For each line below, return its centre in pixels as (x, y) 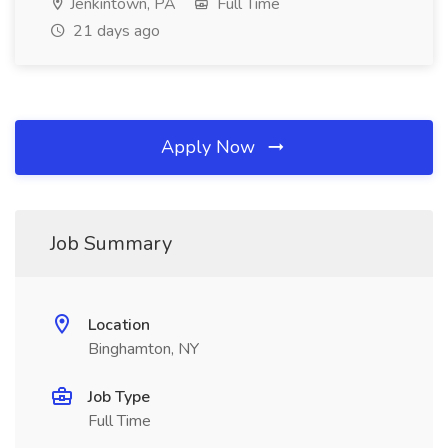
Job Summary (111, 243)
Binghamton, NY (143, 349)
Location (119, 325)
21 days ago (114, 31)
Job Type (119, 397)
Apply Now (210, 147)
